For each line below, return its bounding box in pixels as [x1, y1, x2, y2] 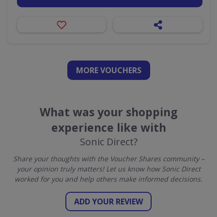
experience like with [51, 120, 166, 135]
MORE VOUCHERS [76, 65, 141, 76]
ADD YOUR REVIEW [74, 196, 143, 207]
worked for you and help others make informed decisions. [15, 174, 202, 184]
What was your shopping [39, 104, 178, 120]
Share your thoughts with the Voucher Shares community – [13, 154, 204, 163]
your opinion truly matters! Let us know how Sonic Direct [16, 164, 201, 173]
